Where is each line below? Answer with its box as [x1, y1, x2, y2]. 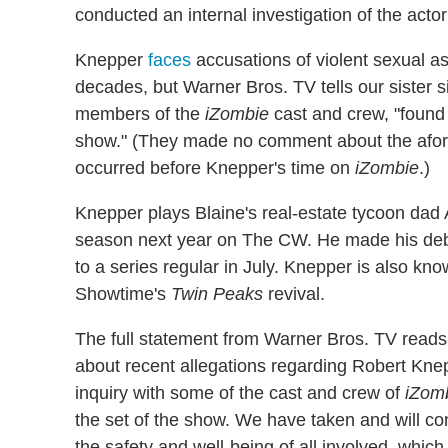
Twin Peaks [171, 284, 263, 305]
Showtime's [75, 284, 171, 305]
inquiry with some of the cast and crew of [75, 383, 405, 404]
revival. [263, 284, 325, 305]
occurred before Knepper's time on [75, 158, 355, 179]
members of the [75, 104, 205, 125]
